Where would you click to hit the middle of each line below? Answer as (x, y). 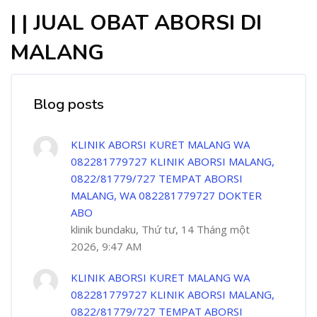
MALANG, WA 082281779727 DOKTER (166, 195)
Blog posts (69, 104)
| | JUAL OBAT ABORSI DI (136, 23)
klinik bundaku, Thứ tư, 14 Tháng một (160, 229)
